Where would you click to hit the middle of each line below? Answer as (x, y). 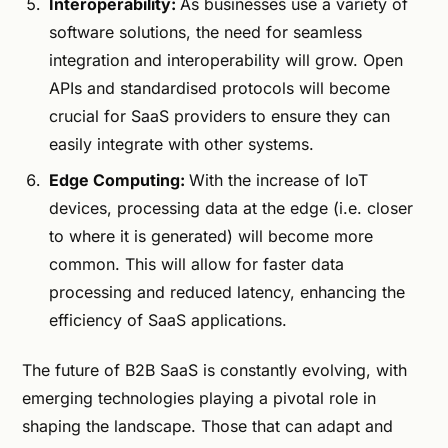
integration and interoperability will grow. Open (226, 60)
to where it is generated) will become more (211, 236)
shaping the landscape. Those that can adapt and (207, 426)
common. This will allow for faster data (197, 264)
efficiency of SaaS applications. (168, 320)
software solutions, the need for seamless (206, 32)
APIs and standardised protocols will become (220, 88)
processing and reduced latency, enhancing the (227, 292)
